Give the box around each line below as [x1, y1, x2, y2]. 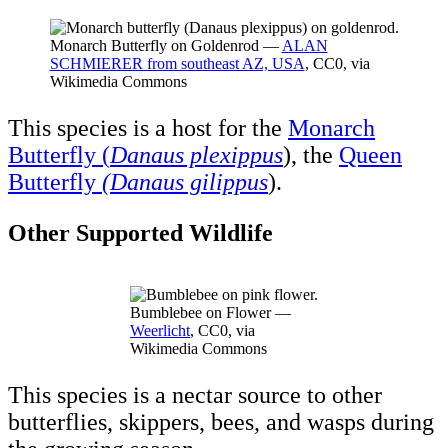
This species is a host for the [8, 115, 288, 142]
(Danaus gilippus [96, 169, 268, 196]
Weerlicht [130, 321, 190, 339]
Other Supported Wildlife [8, 220, 273, 247]
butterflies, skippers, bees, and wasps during [8, 408, 434, 435]
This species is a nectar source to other [8, 381, 382, 408]
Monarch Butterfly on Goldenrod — [49, 37, 282, 55]
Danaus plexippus [110, 142, 283, 169]
